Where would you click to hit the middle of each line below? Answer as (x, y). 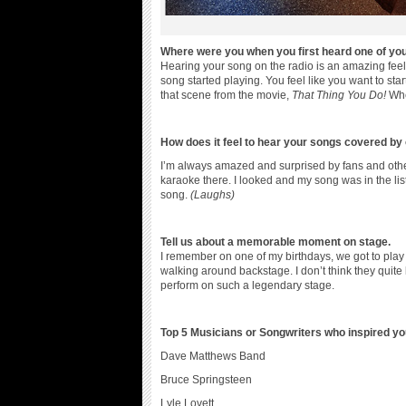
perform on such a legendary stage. (247, 285)
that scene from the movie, (226, 95)
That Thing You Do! (339, 95)
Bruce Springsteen (206, 380)
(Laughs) (213, 195)
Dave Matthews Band (213, 356)
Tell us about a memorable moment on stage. (275, 242)
